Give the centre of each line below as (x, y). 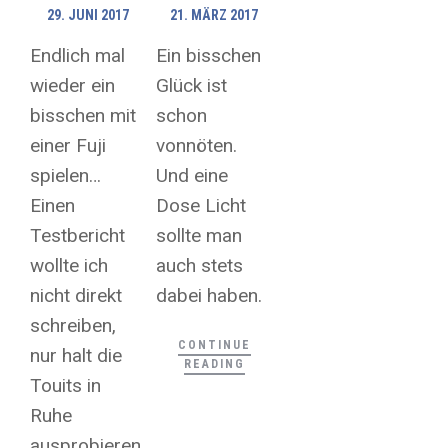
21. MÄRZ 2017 (214, 15)
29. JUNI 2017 (88, 15)
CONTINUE (214, 345)
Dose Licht (201, 206)
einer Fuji (68, 146)
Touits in (65, 386)
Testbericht (77, 236)
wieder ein (72, 86)
